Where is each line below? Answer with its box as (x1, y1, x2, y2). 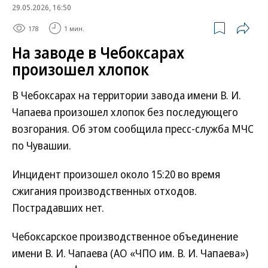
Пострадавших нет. (12, 200, 104, 215)
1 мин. (64, 23, 84, 33)
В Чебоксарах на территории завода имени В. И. (12, 88, 241, 102)
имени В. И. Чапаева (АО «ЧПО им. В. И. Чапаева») (12, 246, 248, 260)
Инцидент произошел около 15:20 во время (12, 167, 220, 181)
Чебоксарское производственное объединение (12, 229, 238, 243)
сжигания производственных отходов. (12, 184, 197, 198)
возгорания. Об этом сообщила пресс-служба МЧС (12, 121, 254, 136)
